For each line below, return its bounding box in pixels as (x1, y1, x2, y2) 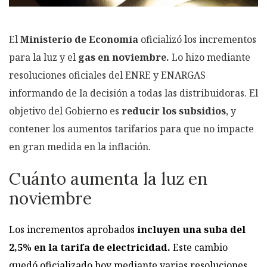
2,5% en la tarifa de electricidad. (9, 240, 170, 254)
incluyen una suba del (135, 222, 246, 236)
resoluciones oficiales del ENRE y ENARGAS (9, 68, 206, 82)
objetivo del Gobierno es (9, 104, 122, 117)
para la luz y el (9, 50, 78, 64)
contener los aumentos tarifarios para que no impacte (9, 122, 254, 135)
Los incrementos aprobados (9, 222, 135, 236)
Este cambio (170, 240, 228, 254)
